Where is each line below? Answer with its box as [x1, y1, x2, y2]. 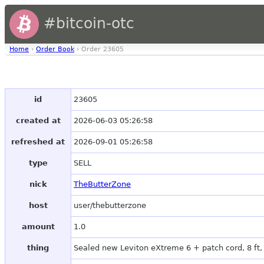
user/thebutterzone [74, 201, 146, 210]
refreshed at [11, 137, 65, 147]
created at [15, 116, 61, 126]
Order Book [36, 45, 74, 53]
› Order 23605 [74, 45, 124, 53]
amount [21, 222, 55, 232]
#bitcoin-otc [39, 15, 134, 32]
